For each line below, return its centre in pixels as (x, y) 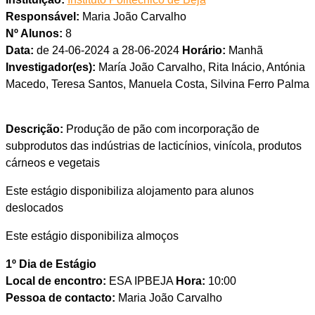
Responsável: (42, 17)
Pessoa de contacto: (60, 298)
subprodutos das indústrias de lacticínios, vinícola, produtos (153, 146)
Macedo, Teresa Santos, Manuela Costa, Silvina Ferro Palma (157, 84)
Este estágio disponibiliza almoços (92, 236)
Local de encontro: (56, 281)
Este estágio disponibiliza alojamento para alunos (129, 191)
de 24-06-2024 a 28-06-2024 (108, 51)
